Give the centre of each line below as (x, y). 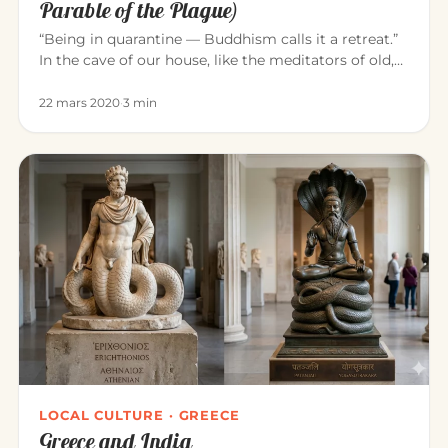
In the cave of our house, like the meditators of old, (216, 59)
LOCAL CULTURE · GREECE (140, 414)
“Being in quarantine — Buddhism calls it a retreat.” (218, 38)
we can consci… (92, 80)
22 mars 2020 (79, 102)
